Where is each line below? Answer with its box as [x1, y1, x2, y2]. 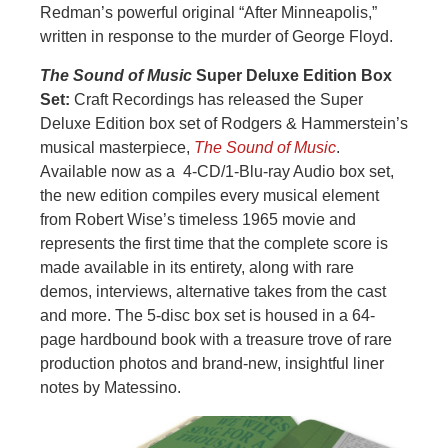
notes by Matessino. [40, 378, 181, 396]
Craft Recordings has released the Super [70, 90, 363, 108]
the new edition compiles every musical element [40, 186, 379, 204]
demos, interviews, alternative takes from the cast [40, 282, 386, 300]
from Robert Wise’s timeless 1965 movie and [40, 210, 356, 228]
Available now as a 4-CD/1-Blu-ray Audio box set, [40, 162, 394, 180]
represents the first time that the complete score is [40, 234, 388, 252]
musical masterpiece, [40, 138, 194, 156]
